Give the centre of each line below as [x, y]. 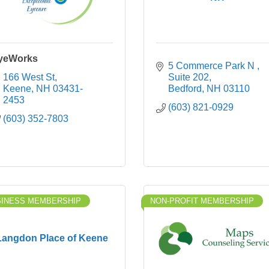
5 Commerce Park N [213, 66]
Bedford [185, 89]
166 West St [29, 77]
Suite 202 [189, 77]
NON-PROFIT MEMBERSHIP [202, 201]
